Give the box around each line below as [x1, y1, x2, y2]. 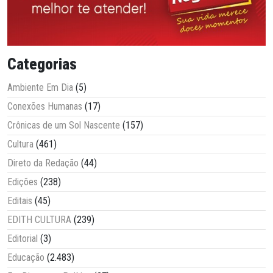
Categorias [7, 55, 77, 74]
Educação [7, 252, 44, 264]
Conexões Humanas [7, 101, 82, 113]
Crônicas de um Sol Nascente [7, 119, 120, 132]
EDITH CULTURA [7, 214, 71, 226]
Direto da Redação [7, 157, 79, 169]
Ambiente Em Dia [7, 82, 73, 94]
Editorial [7, 233, 38, 245]
